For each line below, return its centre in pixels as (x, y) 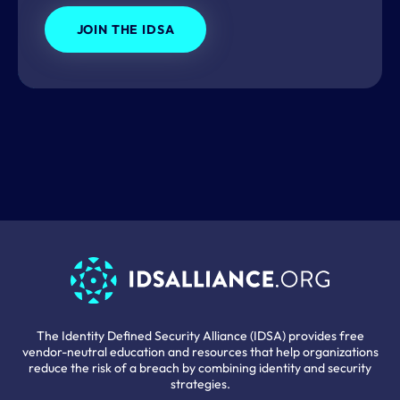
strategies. (200, 384)
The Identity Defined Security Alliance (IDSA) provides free (200, 336)
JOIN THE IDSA (125, 30)
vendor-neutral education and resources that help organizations (200, 352)
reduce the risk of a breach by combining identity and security (200, 368)
